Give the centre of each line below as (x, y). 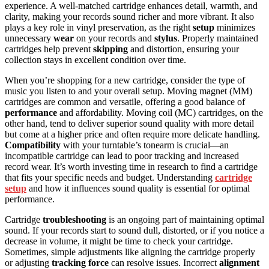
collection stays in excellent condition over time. (95, 59)
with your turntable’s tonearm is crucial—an (145, 145)
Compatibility (33, 145)
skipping (110, 49)
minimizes (235, 27)
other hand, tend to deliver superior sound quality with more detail (129, 123)
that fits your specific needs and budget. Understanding (110, 177)
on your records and (114, 38)
